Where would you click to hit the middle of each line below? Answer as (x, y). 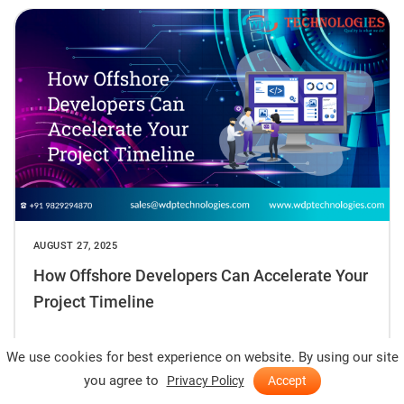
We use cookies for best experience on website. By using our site (202, 357)
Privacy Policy (205, 381)
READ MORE (64, 344)
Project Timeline (93, 301)
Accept (287, 381)
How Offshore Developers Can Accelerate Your (200, 275)
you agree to (123, 381)
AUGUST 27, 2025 (75, 245)
